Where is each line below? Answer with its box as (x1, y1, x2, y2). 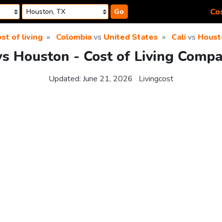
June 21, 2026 (83, 73, 133, 85)
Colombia (55, 32, 92, 43)
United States (103, 32, 158, 43)
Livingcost (139, 73, 173, 85)
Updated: (49, 73, 83, 85)
